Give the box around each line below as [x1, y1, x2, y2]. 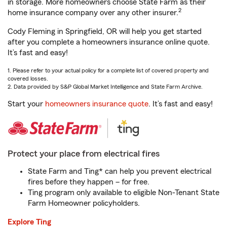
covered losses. [8, 75, 48, 82]
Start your [8, 100, 45, 108]
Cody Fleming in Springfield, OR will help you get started [8, 27, 202, 35]
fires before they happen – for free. [28, 178, 149, 186]
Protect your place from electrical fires [8, 149, 160, 158]
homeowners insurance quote [45, 100, 148, 108]
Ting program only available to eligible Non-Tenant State [28, 188, 219, 197]
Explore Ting [8, 218, 51, 226]
